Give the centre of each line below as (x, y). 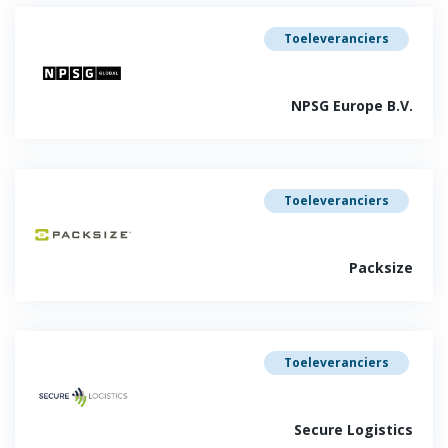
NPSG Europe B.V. (352, 105)
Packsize (381, 267)
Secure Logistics (353, 429)
